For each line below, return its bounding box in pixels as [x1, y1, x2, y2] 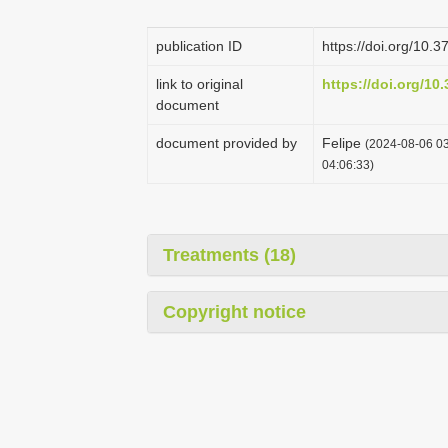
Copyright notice [163, 302, 306, 322]
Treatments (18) [163, 245, 296, 265]
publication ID [156, 38, 242, 54]
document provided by [156, 135, 297, 151]
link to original [156, 76, 243, 92]
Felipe [322, 135, 365, 151]
